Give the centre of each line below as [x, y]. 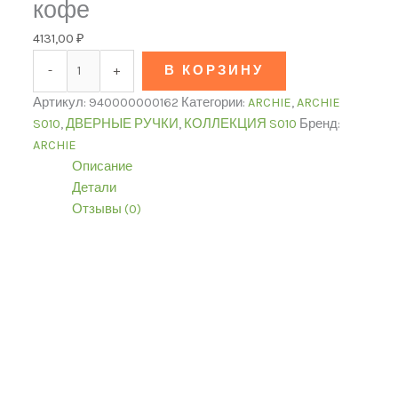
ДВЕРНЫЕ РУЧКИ [123, 124]
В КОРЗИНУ [215, 71]
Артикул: [61, 103]
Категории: [215, 103]
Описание [102, 167]
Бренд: [320, 124]
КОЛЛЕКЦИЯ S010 [241, 124]
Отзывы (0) [106, 209]
